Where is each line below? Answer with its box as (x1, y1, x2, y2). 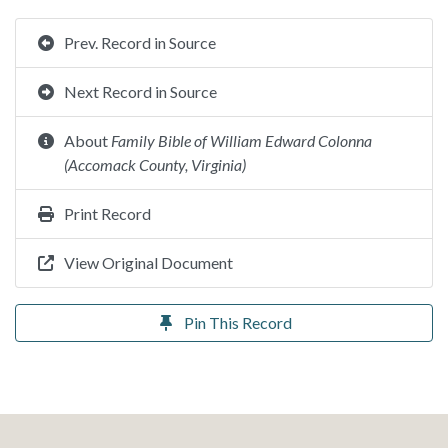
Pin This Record (184, 313, 292, 332)
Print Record (64, 204, 151, 223)
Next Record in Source (64, 82, 217, 101)
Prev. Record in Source (64, 33, 216, 52)
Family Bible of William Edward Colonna (111, 131, 372, 150)
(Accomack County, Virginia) (64, 155, 246, 174)
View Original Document (64, 253, 233, 272)
